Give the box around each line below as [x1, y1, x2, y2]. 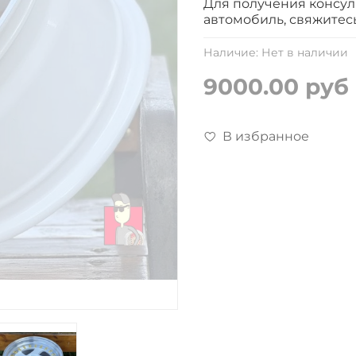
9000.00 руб [203, 73, 349, 101]
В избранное [222, 129, 309, 145]
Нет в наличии [261, 45, 348, 60]
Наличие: [203, 45, 258, 60]
